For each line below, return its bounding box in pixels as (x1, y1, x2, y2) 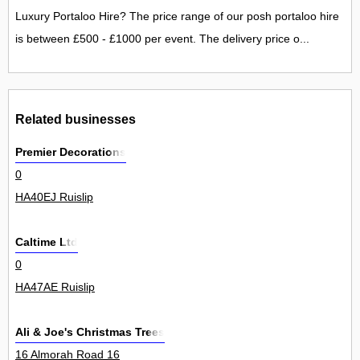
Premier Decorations (15, 145, 126, 159)
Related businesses (15, 111, 136, 126)
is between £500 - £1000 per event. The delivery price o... (15, 32, 309, 46)
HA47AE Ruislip (15, 280, 95, 294)
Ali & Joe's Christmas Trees (15, 325, 165, 339)
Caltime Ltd (15, 235, 78, 249)
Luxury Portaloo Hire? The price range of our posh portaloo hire (15, 10, 339, 23)
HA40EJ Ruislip (15, 190, 93, 204)
